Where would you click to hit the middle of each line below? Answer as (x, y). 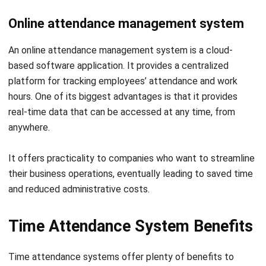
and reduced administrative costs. (80, 150)
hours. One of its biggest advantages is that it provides (123, 57)
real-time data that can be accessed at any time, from (122, 72)
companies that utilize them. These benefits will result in (127, 233)
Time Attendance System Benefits (131, 187)
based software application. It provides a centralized (118, 26)
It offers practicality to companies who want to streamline (132, 119)
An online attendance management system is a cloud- (121, 11)
